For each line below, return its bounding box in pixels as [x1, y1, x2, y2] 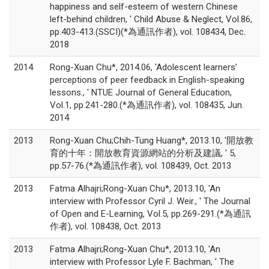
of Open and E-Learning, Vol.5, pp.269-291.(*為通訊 [50, 208, 251, 219]
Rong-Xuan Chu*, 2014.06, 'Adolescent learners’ [50, 62, 237, 73]
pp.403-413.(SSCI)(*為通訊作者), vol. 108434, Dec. [50, 26, 246, 37]
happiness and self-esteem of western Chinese [50, 1, 238, 12]
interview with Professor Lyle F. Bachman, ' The [50, 256, 234, 267]
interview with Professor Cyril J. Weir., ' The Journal [50, 196, 250, 207]
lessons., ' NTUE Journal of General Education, [50, 87, 232, 98]
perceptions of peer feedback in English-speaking [50, 74, 244, 85]
